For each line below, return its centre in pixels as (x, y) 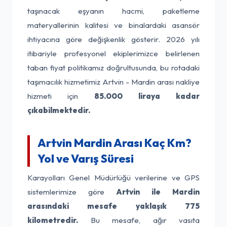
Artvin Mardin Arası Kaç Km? (115, 143)
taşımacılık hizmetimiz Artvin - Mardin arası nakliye (113, 82)
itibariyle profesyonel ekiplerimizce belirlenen (113, 53)
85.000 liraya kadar (147, 96)
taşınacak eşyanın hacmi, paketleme (113, 11)
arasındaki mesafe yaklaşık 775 (113, 206)
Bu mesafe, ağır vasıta (139, 220)
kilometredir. (53, 220)
